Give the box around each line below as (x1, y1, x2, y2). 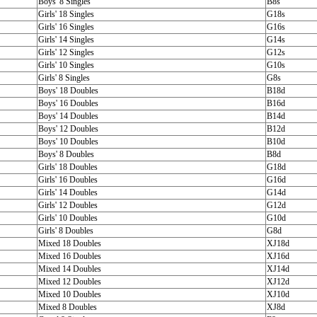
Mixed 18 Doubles (38, 238, 101, 248)
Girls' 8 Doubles (38, 226, 93, 236)
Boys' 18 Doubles (38, 86, 98, 96)
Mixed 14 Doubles (38, 264, 101, 274)
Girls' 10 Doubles (38, 213, 98, 223)
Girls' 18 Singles (38, 9, 94, 19)
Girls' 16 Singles (38, 22, 94, 32)
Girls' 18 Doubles (38, 162, 98, 172)
